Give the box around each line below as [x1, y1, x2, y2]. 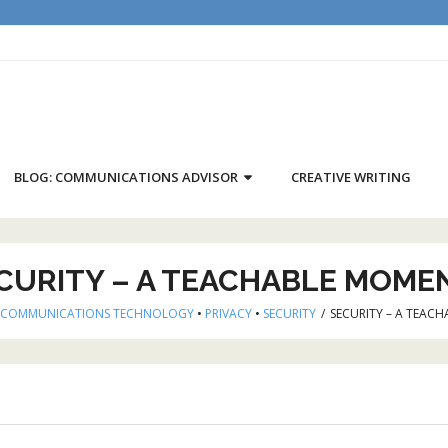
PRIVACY [205, 304, 252, 322]
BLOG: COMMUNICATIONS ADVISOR [14, 167, 238, 186]
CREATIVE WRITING [291, 167, 411, 186]
